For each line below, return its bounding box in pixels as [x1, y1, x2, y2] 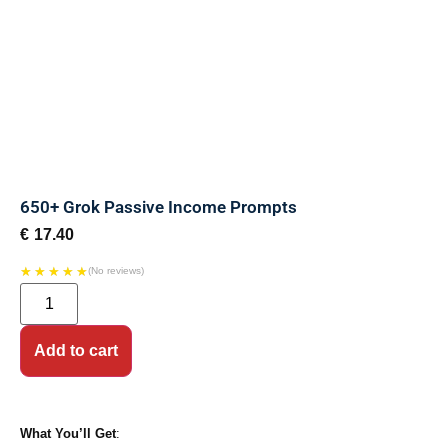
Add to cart [34, 341, 118, 359]
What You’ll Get [20, 425, 116, 441]
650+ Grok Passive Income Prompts [20, 197, 297, 218]
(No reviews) [88, 264, 144, 276]
